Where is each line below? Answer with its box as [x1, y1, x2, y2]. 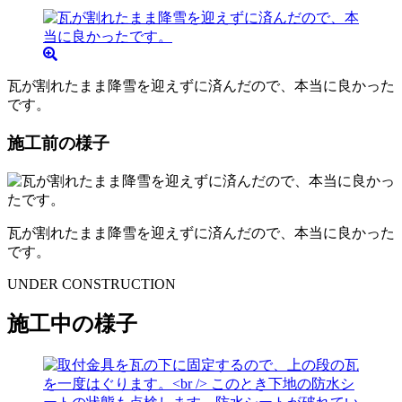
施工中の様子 [7, 312, 137, 336]
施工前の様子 [7, 133, 109, 153]
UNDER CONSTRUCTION [7, 275, 176, 292]
